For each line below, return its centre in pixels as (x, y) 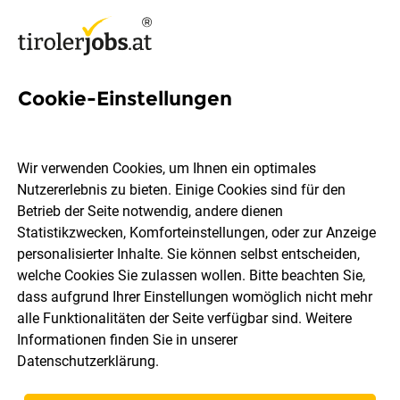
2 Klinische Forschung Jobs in (198, 125)
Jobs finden (200, 343)
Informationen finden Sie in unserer (128, 340)
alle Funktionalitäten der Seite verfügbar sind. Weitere (185, 319)
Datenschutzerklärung (87, 362)
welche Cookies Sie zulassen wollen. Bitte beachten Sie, (192, 276)
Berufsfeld (275, 284)
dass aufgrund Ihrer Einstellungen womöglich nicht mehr (195, 297)
